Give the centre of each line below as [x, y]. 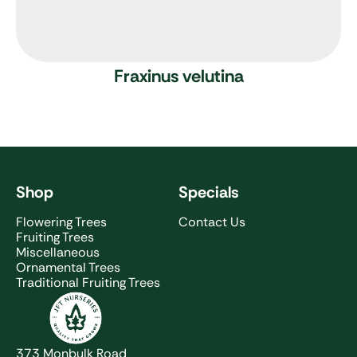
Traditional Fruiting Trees [88, 282]
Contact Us [212, 222]
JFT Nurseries [175, 297]
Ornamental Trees [68, 267]
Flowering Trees [61, 222]
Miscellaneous [58, 252]
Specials [208, 192]
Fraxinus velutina [178, 76]
